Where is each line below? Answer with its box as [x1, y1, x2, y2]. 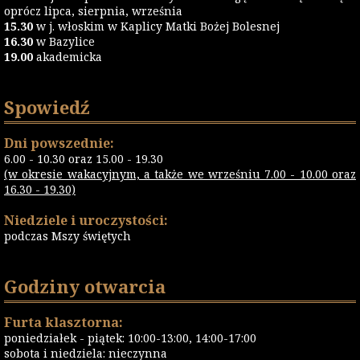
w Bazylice [36, 34, 95, 50]
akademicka [36, 49, 102, 65]
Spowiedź [4, 95, 90, 120]
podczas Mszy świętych [4, 228, 131, 244]
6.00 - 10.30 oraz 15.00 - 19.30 [4, 151, 163, 167]
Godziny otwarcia [4, 274, 166, 299]
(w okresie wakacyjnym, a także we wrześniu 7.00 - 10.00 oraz [4, 166, 356, 182]
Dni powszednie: [4, 134, 114, 153]
